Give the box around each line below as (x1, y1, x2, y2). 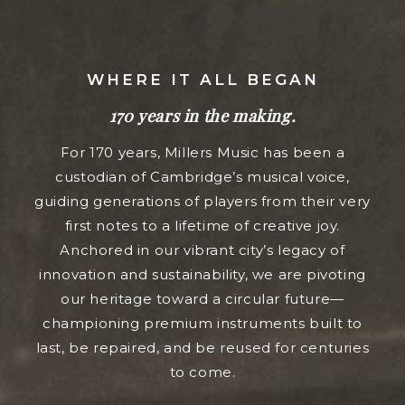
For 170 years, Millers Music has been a (60, 143, 345, 161)
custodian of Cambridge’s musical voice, (55, 167, 350, 185)
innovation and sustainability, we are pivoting (39, 265, 366, 283)
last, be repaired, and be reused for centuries (35, 338, 370, 356)
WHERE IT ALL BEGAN (86, 70, 319, 89)
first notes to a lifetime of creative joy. (64, 216, 341, 234)
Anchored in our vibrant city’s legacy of (60, 240, 345, 259)
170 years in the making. (108, 104, 297, 127)
